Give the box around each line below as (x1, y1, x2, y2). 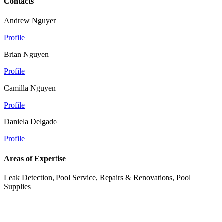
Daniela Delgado (4, 117, 57, 126)
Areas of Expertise (4, 154, 66, 163)
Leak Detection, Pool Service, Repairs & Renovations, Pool (4, 173, 191, 182)
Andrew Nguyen (4, 16, 57, 25)
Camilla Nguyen (4, 84, 55, 93)
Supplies (4, 182, 31, 191)
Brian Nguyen (4, 50, 49, 59)
